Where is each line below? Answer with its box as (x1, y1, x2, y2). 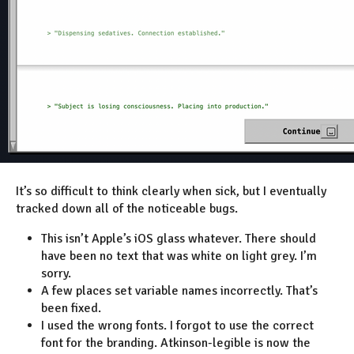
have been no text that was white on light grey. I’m (41, 248, 317, 264)
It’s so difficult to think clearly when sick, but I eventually (16, 183, 326, 199)
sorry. (41, 265, 71, 281)
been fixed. (41, 300, 101, 316)
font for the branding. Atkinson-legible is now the (41, 335, 311, 351)
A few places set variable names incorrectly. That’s (41, 283, 318, 299)
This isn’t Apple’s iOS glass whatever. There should (41, 231, 316, 247)
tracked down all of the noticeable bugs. (16, 201, 238, 217)
